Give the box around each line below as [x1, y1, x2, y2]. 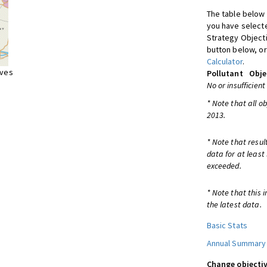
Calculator [206, 56, 243, 67]
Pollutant [206, 68, 243, 79]
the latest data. [206, 199, 262, 210]
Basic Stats [206, 220, 248, 231]
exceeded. [206, 160, 241, 171]
